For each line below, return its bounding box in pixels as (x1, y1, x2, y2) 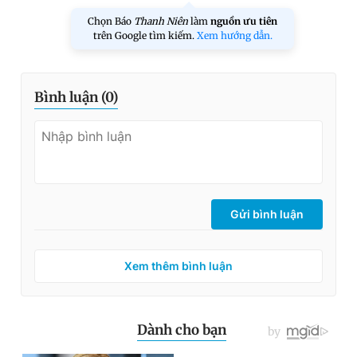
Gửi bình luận (230, 207, 304, 221)
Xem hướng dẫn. (196, 29, 273, 41)
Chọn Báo (88, 15, 134, 27)
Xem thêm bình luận (124, 259, 233, 273)
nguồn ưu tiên (210, 15, 277, 27)
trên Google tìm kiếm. (92, 29, 197, 41)
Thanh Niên (134, 15, 188, 27)
